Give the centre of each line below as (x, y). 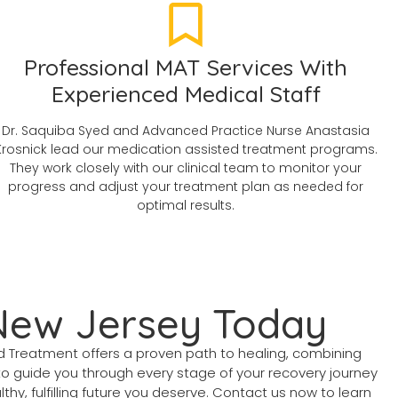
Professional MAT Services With (186, 68)
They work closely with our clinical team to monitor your (186, 168)
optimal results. (186, 206)
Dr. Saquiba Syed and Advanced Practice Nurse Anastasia (186, 131)
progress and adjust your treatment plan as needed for (186, 187)
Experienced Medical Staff (186, 94)
